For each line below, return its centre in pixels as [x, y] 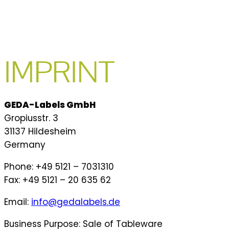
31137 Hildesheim [40, 132]
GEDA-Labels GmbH [50, 105]
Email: [18, 202]
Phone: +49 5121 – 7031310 [59, 167]
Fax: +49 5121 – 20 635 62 [58, 180]
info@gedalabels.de [76, 202]
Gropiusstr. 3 [31, 118]
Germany [25, 145]
